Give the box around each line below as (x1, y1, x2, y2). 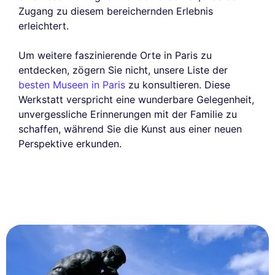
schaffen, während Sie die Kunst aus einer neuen (18, 123, 242, 136)
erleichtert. (18, 20, 69, 33)
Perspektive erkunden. (18, 137, 122, 150)
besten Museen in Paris (18, 79, 125, 91)
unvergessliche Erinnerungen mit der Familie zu (18, 108, 237, 121)
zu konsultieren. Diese (125, 79, 230, 91)
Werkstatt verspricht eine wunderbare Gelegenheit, (18, 93, 254, 106)
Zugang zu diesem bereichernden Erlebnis (18, 5, 213, 18)
